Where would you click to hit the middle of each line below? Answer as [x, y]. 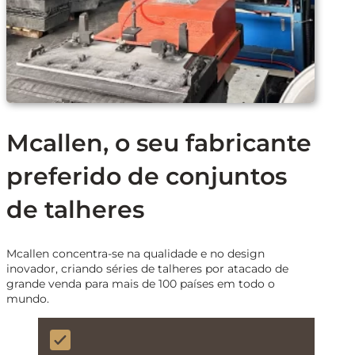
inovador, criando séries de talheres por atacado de [147, 268]
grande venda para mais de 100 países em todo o [141, 283]
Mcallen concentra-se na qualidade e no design [136, 253]
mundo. [28, 298]
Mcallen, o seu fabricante [159, 143]
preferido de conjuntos [147, 177]
